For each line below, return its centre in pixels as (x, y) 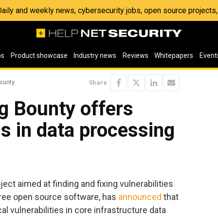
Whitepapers (174, 55)
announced (140, 197)
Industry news (95, 55)
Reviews (135, 55)
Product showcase (39, 55)
